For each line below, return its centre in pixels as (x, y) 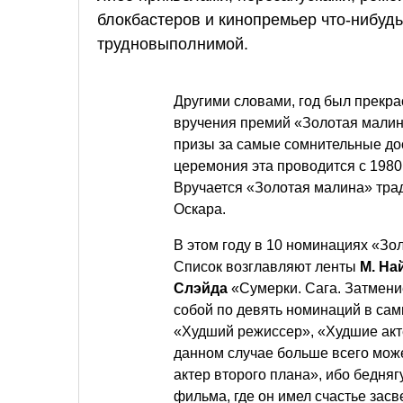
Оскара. (200, 209)
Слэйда (201, 288)
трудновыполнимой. (173, 44)
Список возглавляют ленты (267, 266)
